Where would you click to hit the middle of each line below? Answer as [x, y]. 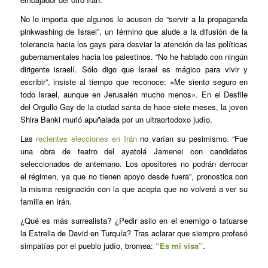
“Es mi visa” [179, 245]
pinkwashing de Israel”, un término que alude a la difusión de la [134, 31]
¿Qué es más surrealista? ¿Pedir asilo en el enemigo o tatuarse [134, 220]
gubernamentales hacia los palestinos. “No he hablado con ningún [134, 56]
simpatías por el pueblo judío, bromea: [88, 245]
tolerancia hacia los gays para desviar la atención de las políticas [134, 44]
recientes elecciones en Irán [85, 138]
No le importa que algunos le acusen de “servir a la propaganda [134, 19]
